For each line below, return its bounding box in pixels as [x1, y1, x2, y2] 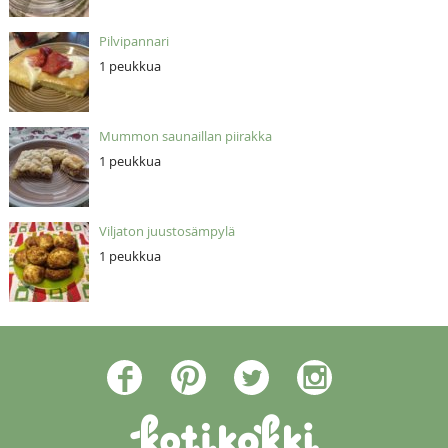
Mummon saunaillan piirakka [98, 126, 272, 145]
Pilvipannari [98, 31, 169, 50]
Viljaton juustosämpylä [98, 221, 235, 240]
